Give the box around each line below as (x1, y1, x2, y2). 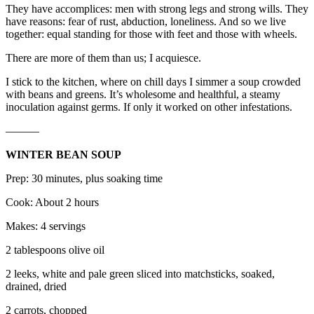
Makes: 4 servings (6, 220, 86, 233)
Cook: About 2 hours (6, 196, 99, 209)
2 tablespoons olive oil (6, 244, 104, 257)
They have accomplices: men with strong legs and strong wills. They (6, 3, 308, 15)
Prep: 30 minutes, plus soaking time (6, 172, 163, 185)
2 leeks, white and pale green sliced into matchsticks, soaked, (6, 268, 275, 280)
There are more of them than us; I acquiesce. (6, 52, 201, 64)
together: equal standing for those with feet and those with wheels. (6, 28, 297, 41)
